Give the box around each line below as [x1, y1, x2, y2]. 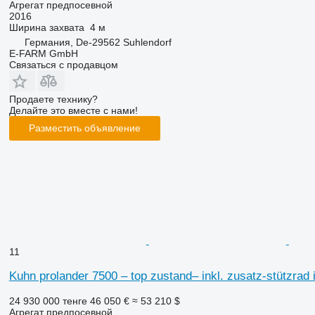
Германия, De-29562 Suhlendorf [24, 36, 172, 48]
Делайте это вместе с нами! [8, 104, 138, 116]
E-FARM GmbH [8, 47, 78, 59]
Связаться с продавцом [8, 58, 118, 70]
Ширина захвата [8, 21, 84, 33]
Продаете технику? [8, 93, 98, 105]
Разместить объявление [28, 122, 141, 134]
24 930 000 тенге [8, 295, 87, 307]
